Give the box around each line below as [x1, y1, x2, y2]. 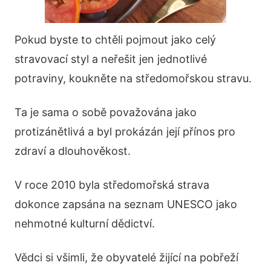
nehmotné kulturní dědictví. [15, 217, 155, 230]
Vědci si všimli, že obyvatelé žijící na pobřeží [15, 251, 238, 264]
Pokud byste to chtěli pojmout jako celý [15, 33, 216, 47]
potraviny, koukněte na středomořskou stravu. [15, 72, 252, 85]
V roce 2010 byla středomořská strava [15, 178, 209, 192]
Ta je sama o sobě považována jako [15, 106, 197, 119]
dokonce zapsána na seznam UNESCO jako [15, 198, 237, 211]
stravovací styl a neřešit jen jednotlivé [15, 53, 207, 66]
